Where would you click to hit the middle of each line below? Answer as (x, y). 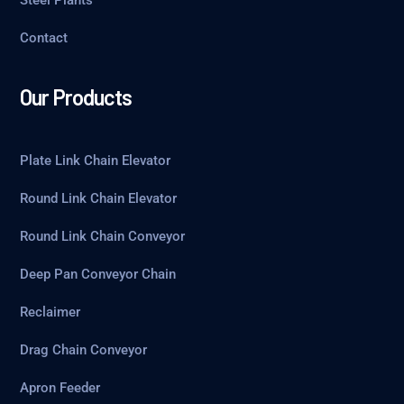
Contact (44, 38)
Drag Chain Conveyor (84, 350)
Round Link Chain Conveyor (103, 236)
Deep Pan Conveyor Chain (98, 274)
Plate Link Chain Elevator (96, 161)
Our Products (76, 97)
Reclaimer (50, 312)
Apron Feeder (60, 388)
